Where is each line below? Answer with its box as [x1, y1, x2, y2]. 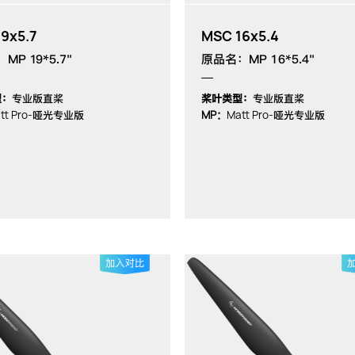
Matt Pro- [227, 107, 273, 122]
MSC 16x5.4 [201, 26, 279, 45]
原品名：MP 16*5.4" [201, 52, 315, 67]
